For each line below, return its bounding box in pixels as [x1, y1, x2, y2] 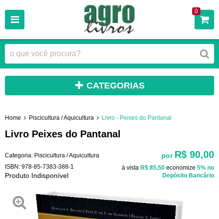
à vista [122, 164, 140, 171]
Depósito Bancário [162, 172, 214, 179]
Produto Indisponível [5, 171, 68, 179]
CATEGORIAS [87, 81, 145, 90]
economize [165, 164, 197, 171]
